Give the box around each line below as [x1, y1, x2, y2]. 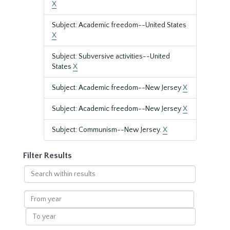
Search [23, 166, 46, 174]
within [23, 176, 45, 184]
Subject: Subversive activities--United [52, 52, 170, 61]
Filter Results [23, 151, 72, 160]
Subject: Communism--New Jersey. [52, 126, 163, 134]
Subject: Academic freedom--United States [52, 21, 186, 29]
